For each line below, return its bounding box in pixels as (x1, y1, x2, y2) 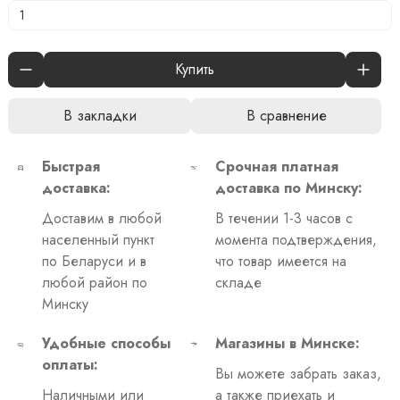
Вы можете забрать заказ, (215, 362, 381, 384)
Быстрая (42, 155, 100, 177)
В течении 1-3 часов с (215, 207, 353, 229)
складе (215, 271, 262, 293)
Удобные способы (42, 332, 171, 354)
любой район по (42, 271, 147, 293)
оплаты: (42, 354, 98, 375)
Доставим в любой (42, 207, 162, 229)
